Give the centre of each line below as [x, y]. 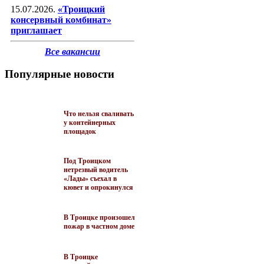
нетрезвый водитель [96, 169]
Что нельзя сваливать [99, 113]
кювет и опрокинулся [98, 187]
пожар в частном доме [99, 226]
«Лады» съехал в [90, 178]
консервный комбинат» [61, 19]
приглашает [36, 30]
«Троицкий [81, 9]
